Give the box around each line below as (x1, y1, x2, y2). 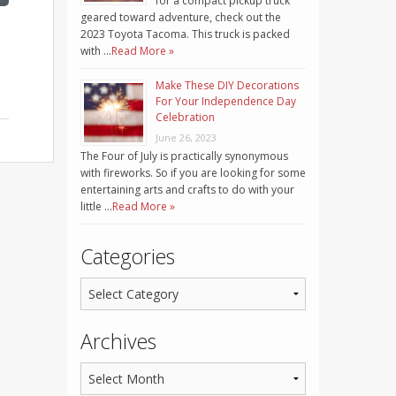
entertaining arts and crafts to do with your (80, 182, 294, 198)
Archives (80, 327, 156, 356)
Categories (80, 242, 175, 271)
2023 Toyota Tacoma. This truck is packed (80, 27, 290, 42)
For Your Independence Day (156, 94, 296, 110)
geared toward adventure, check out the (80, 10, 281, 26)
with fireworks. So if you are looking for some (80, 165, 306, 181)
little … (80, 199, 112, 215)
